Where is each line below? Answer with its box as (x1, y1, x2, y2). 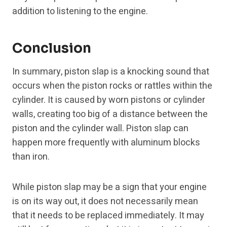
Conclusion (12, 40, 91, 57)
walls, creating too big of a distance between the (12, 107, 208, 122)
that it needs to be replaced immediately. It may (12, 209, 204, 223)
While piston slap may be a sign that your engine (12, 180, 207, 195)
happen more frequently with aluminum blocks (12, 136, 200, 150)
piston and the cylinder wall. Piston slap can (12, 122, 188, 136)
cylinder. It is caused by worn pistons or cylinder (12, 93, 205, 107)
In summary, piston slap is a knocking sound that (12, 65, 209, 79)
